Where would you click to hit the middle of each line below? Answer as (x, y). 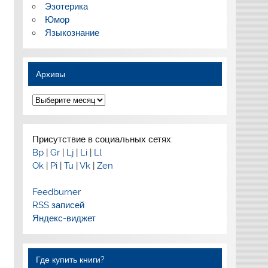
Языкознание (72, 33)
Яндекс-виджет (64, 219)
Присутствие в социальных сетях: (102, 140)
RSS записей (58, 205)
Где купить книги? (71, 260)
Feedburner (56, 192)
